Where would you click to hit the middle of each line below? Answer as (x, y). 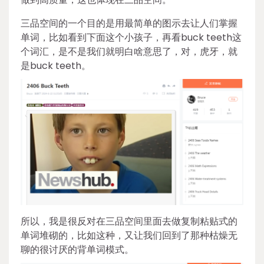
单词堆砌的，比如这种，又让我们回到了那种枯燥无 (129, 236)
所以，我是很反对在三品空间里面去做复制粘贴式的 (129, 222)
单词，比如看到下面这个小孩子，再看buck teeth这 (131, 38)
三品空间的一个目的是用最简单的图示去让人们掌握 (129, 24)
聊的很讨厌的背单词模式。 (77, 250)
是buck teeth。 (56, 66)
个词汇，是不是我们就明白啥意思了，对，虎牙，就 (129, 52)
